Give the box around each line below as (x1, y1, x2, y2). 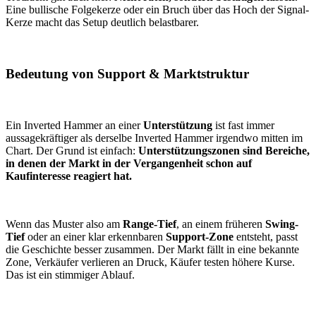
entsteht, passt (233, 230, 298, 243)
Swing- (265, 217, 298, 230)
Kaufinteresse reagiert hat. (6, 169, 132, 182)
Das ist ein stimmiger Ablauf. (6, 268, 135, 281)
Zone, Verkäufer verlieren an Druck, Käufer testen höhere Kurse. (6, 255, 295, 268)
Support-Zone (166, 230, 233, 243)
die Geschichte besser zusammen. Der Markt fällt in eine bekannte (6, 243, 299, 255)
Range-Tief (123, 217, 176, 230)
